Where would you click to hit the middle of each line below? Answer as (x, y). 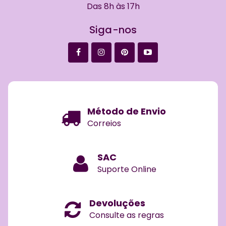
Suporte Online (127, 169)
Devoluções (117, 203)
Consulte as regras (127, 215)
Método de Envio (127, 111)
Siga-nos (113, 30)
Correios (104, 123)
